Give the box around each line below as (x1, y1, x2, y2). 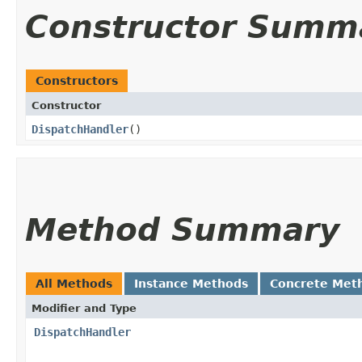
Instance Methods (134, 276, 248, 290)
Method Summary (25, 211, 339, 248)
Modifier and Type (32, 301, 137, 314)
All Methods (36, 276, 112, 290)
